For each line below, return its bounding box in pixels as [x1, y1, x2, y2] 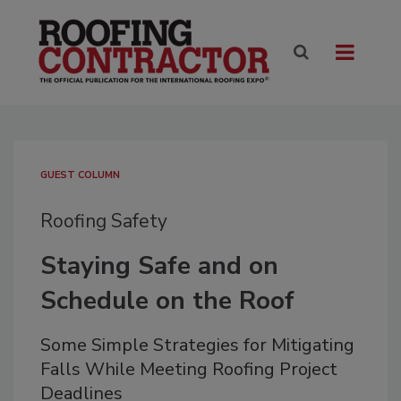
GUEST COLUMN [40, 168, 120, 183]
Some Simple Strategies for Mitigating [40, 333, 354, 358]
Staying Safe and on [40, 249, 278, 284]
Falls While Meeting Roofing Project [40, 357, 337, 382]
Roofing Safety [40, 209, 167, 235]
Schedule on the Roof [40, 284, 294, 319]
